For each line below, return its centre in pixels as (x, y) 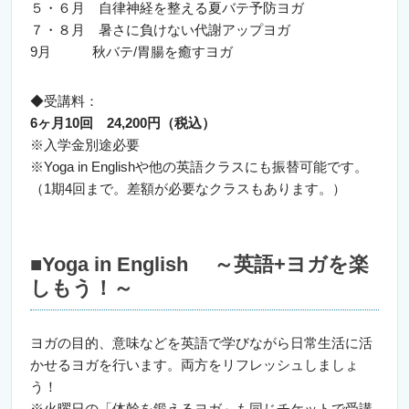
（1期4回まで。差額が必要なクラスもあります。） (188, 189)
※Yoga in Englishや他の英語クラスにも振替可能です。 (199, 167)
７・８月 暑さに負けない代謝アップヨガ (160, 30)
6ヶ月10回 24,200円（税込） (123, 123)
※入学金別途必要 (85, 145)
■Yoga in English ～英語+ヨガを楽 (199, 264)
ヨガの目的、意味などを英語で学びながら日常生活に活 (201, 343)
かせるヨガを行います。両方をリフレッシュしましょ (194, 365)
